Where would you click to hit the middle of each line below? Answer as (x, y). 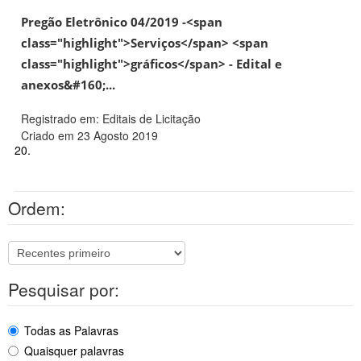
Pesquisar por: (64, 290)
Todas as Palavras (71, 331)
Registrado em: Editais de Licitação (111, 119)
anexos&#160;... (68, 85)
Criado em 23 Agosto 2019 (89, 136)
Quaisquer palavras (74, 351)
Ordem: (37, 208)
